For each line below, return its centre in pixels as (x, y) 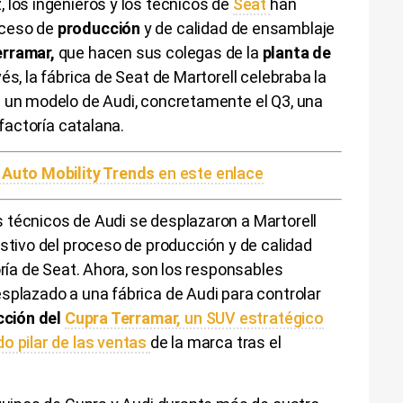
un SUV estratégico (252, 318)
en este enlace (209, 173)
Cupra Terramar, (123, 318)
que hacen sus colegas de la (160, 52)
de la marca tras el (215, 342)
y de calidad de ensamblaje (239, 28)
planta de (296, 52)
